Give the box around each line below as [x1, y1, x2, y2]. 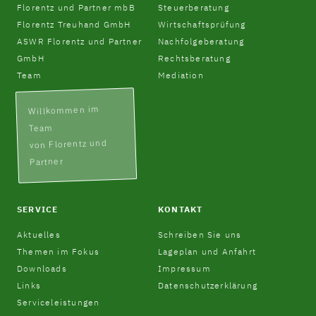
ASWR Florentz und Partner [17, 35, 142, 47]
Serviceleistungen [17, 296, 100, 308]
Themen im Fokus [17, 245, 99, 257]
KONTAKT [158, 203, 203, 214]
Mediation [158, 69, 204, 80]
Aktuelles [17, 229, 61, 240]
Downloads [17, 262, 67, 274]
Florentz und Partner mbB [17, 1, 135, 13]
